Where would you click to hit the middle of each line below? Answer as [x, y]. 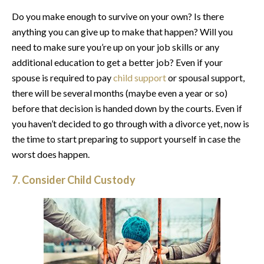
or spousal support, [205, 77]
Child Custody [101, 179]
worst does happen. [51, 154]
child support [140, 77]
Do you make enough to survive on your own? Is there [118, 16]
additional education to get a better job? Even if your [117, 62]
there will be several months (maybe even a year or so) [120, 93]
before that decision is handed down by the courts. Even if [127, 108]
